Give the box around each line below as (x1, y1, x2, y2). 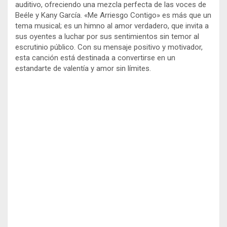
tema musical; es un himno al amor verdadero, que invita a (15, 21, 209, 31)
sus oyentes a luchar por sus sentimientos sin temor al (15, 32, 199, 42)
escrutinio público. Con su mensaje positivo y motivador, (15, 43, 203, 52)
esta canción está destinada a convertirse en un (15, 53, 175, 63)
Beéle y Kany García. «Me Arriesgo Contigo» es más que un (15, 11, 211, 20)
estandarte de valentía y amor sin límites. (15, 64, 151, 73)
